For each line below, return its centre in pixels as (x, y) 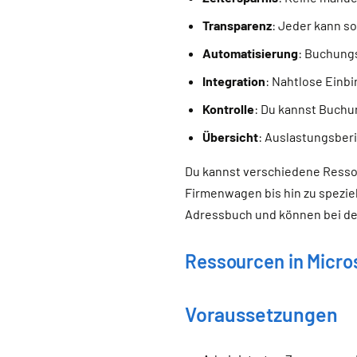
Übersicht (231, 137)
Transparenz (237, 25)
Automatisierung (251, 53)
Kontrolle (229, 109)
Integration (234, 81)
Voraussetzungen (261, 314)
